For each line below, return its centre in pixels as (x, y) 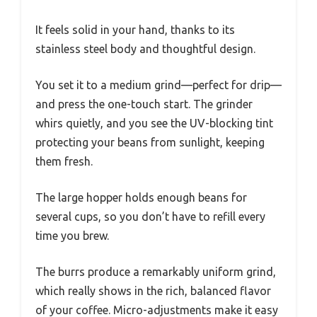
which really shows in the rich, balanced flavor (153, 291)
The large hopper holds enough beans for (141, 197)
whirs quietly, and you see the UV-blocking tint (154, 123)
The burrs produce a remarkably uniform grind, (156, 272)
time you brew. (72, 236)
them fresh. (64, 161)
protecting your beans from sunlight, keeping (150, 142)
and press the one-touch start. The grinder (144, 104)
